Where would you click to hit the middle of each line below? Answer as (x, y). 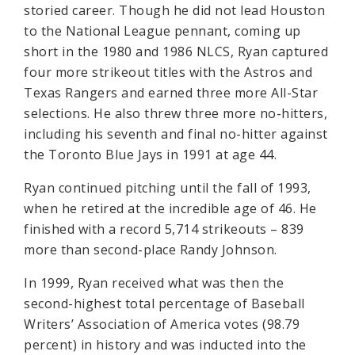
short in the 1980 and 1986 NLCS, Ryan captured (176, 52)
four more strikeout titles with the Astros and (168, 72)
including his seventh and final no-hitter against (176, 134)
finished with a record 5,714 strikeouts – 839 (164, 229)
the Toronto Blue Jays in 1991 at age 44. (150, 155)
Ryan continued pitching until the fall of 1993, (168, 188)
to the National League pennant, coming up (162, 31)
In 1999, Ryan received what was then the (154, 283)
